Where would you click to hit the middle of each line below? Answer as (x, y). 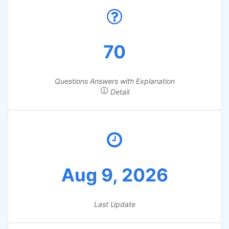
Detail (119, 92)
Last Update (114, 204)
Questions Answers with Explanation (114, 81)
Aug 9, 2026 (114, 175)
